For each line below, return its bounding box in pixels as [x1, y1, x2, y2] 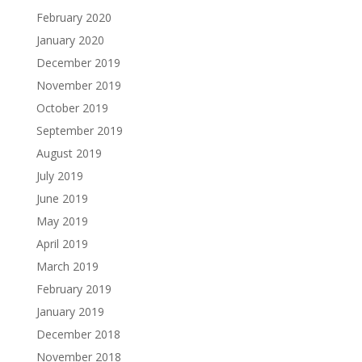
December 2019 [36, 54, 120, 70]
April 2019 [36, 235, 88, 251]
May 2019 [36, 213, 88, 229]
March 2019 [36, 258, 99, 274]
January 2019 [36, 303, 104, 319]
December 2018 [36, 326, 120, 342]
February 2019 [36, 280, 112, 297]
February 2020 [36, 9, 112, 25]
